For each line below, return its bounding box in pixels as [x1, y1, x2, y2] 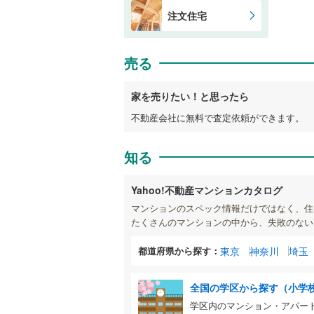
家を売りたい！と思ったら [131, 88, 249, 103]
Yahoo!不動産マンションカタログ [131, 182, 282, 197]
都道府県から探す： [138, 243, 220, 257]
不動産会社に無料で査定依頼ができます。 [131, 110, 304, 124]
